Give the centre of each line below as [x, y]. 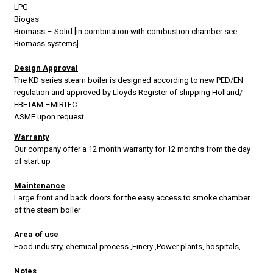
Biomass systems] [46, 44]
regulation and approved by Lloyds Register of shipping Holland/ [128, 93]
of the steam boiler [47, 210]
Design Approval [46, 68]
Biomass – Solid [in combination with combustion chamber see [126, 32]
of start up [32, 161]
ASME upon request [49, 117]
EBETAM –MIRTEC [45, 105]
